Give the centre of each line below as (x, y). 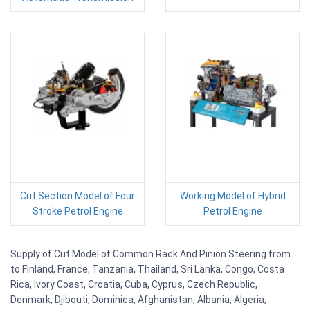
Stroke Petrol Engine (77, 211)
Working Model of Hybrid (232, 195)
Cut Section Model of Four (77, 195)
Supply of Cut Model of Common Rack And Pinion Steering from (151, 254)
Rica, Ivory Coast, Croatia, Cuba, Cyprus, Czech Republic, (134, 284)
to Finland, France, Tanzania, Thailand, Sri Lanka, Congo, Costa (147, 269)
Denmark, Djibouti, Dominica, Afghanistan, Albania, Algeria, (138, 299)
